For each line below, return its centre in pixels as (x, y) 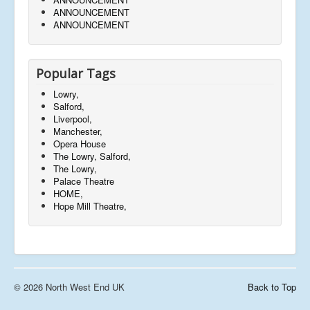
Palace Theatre (84, 181)
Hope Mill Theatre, (90, 206)
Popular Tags (76, 73)
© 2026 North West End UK (69, 286)
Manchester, (78, 131)
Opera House (80, 143)
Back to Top (272, 286)
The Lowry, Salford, (92, 156)
